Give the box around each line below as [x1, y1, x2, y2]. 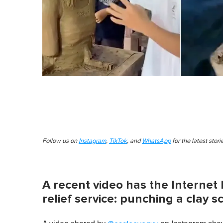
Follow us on [42, 137, 79, 144]
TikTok [109, 137, 127, 144]
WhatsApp [142, 137, 171, 144]
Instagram [79, 137, 106, 144]
